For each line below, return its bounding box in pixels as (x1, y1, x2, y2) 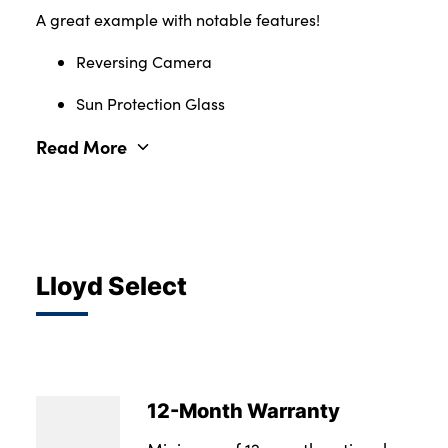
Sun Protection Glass (76, 93, 225, 115)
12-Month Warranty (146, 394, 340, 425)
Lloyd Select (36, 267, 187, 304)
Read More (36, 134, 127, 160)
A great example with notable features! (36, 9, 320, 31)
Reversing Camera (76, 51, 212, 73)
